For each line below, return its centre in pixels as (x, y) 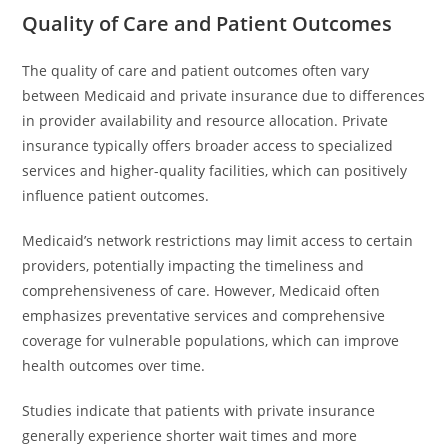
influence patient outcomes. (116, 195)
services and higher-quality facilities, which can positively (215, 170)
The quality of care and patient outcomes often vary (196, 70)
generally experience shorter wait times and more (190, 435)
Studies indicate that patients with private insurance (199, 410)
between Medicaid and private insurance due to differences (224, 95)
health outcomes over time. (114, 365)
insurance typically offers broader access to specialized (208, 145)
